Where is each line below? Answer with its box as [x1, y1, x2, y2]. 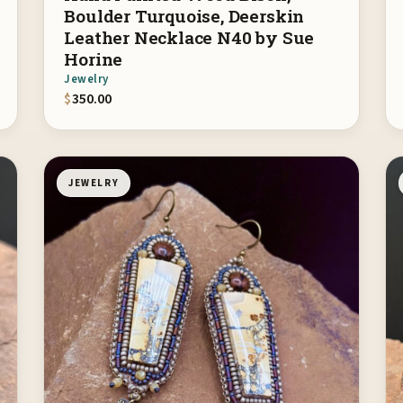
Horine [64, 48, 123, 71]
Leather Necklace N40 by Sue [64, 26, 315, 49]
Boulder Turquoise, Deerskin [64, 4, 305, 28]
